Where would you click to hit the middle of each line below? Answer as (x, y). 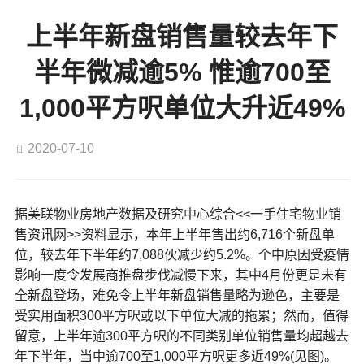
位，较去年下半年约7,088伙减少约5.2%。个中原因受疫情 (182, 255)
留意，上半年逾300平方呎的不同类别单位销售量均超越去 (181, 336)
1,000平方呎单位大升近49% (182, 108)
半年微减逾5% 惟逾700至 (182, 73)
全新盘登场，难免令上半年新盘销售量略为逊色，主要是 (177, 296)
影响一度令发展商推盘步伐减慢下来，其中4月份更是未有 (180, 275)
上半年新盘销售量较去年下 (182, 37)
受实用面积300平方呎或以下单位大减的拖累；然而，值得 (181, 316)
